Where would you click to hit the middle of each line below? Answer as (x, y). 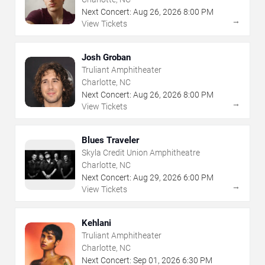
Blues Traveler (110, 140)
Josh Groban (106, 58)
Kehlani (96, 223)
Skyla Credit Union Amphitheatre (141, 153)
